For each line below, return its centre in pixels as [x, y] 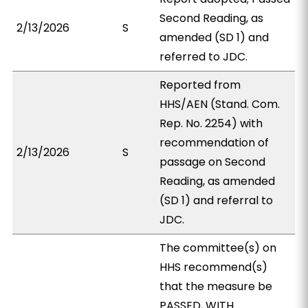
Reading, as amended [218, 181]
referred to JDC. [204, 57]
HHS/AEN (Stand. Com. [220, 104]
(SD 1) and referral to [217, 200]
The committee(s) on [218, 248]
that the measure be [216, 286]
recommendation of [214, 143]
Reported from [200, 85]
